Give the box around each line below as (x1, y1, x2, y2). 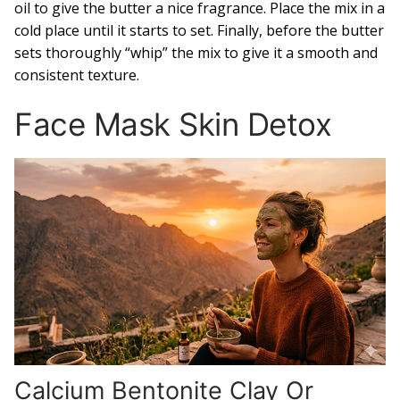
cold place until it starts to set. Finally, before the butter (14, 21, 384, 41)
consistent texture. (14, 65, 139, 86)
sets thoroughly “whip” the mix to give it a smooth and (14, 43, 378, 63)
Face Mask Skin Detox (14, 104, 331, 143)
